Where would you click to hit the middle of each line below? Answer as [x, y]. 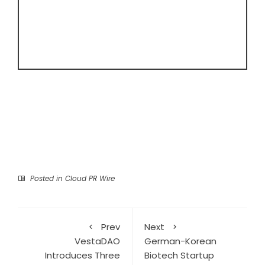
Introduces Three [83, 255]
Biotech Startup [179, 255]
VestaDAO [97, 241]
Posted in [46, 178]
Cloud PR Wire [90, 178]
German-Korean [180, 241]
